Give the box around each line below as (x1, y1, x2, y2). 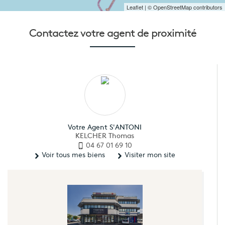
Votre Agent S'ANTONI (68, 123, 142, 132)
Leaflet (127, 3, 143, 12)
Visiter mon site (122, 151, 175, 160)
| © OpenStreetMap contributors (143, 3, 222, 12)
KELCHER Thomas (75, 132, 134, 140)
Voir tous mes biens (40, 151, 105, 160)
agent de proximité (106, 26, 196, 40)
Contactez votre (29, 26, 107, 40)
